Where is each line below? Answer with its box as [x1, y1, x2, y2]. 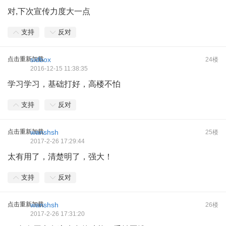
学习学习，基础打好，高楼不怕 [8, 80, 121, 88]
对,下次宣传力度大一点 [8, 7, 90, 16]
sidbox [30, 55, 51, 64]
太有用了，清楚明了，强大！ [8, 152, 112, 161]
